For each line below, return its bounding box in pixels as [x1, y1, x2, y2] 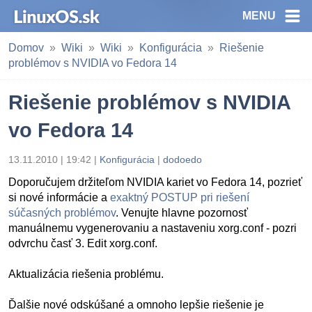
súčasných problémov [8, 207, 116, 219]
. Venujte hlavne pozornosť [116, 207, 248, 219]
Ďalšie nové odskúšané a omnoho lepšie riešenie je [8, 299, 264, 311]
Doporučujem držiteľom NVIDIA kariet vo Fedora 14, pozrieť [8, 176, 302, 188]
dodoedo [163, 154, 202, 165]
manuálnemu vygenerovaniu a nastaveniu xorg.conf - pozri [8, 222, 297, 234]
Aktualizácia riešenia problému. [8, 268, 164, 280]
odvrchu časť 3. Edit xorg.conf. [8, 237, 157, 249]
